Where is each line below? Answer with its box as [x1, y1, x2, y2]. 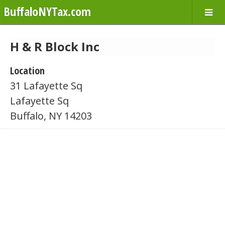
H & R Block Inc [10, 38, 99, 55]
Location [10, 64, 45, 77]
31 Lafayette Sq [10, 79, 82, 92]
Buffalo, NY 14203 [10, 109, 92, 123]
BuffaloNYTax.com [4, 3, 91, 20]
